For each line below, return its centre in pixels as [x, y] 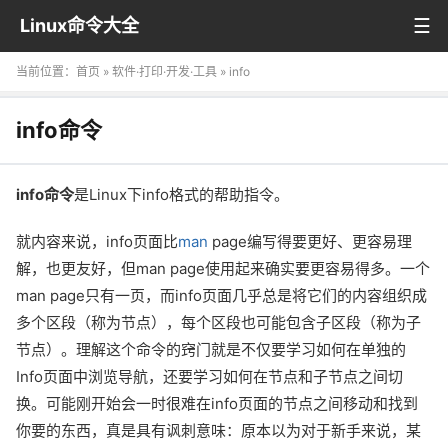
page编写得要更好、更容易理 [310, 241]
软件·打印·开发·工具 [164, 71]
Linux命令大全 [79, 25]
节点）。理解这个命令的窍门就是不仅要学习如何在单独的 [211, 349]
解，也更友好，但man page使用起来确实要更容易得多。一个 [223, 268]
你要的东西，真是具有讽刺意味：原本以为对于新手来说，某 [218, 430]
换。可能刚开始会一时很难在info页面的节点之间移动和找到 [217, 403]
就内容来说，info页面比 [97, 241]
